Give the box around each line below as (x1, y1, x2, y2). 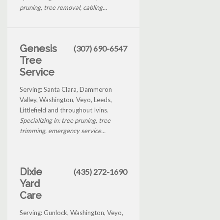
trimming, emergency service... (20, 126, 106, 135)
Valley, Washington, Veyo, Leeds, (20, 95, 112, 104)
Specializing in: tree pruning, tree (20, 116, 110, 124)
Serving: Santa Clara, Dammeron (20, 85, 112, 93)
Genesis (20, 42, 57, 55)
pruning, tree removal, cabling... (20, 3, 107, 11)
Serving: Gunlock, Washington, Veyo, (20, 208, 123, 217)
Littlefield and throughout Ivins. (20, 106, 109, 114)
